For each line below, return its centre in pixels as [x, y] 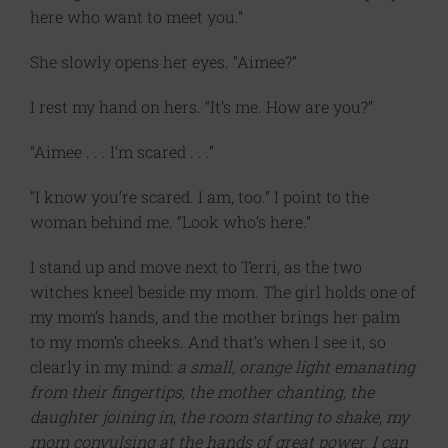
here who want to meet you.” [136, 17]
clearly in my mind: [103, 367]
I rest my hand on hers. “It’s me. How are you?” [201, 107]
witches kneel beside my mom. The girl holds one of [223, 292]
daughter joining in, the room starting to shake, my [219, 417]
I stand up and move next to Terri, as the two [196, 267]
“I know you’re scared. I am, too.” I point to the [199, 197]
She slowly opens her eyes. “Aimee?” [163, 62]
